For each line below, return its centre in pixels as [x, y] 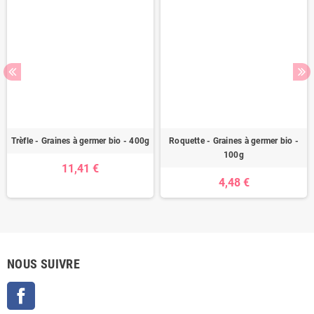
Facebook [55, 288]
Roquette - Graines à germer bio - [234, 141]
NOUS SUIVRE [43, 264]
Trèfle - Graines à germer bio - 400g [80, 141]
